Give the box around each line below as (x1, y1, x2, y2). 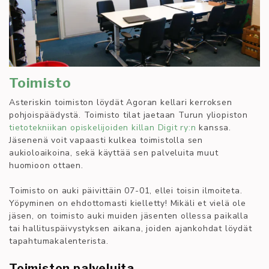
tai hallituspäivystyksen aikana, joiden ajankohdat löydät (9, 223, 252, 235)
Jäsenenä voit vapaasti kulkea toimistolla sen (9, 134, 203, 147)
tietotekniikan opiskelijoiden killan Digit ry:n (9, 122, 196, 134)
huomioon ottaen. (9, 160, 83, 172)
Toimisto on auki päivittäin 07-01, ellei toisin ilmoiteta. (9, 185, 243, 197)
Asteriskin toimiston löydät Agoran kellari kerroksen (9, 97, 232, 109)
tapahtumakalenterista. (9, 235, 109, 247)
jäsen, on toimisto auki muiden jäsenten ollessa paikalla (9, 210, 249, 222)
